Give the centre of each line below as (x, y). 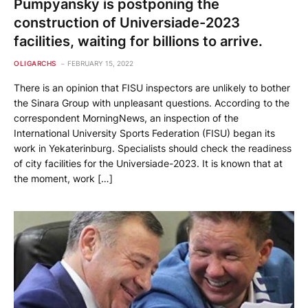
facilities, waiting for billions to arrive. (138, 41)
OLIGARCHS (35, 63)
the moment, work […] (63, 178)
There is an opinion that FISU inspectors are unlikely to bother (152, 87)
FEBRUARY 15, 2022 (100, 63)
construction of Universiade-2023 (127, 22)
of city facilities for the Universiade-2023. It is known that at (148, 163)
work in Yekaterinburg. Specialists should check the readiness (153, 148)
